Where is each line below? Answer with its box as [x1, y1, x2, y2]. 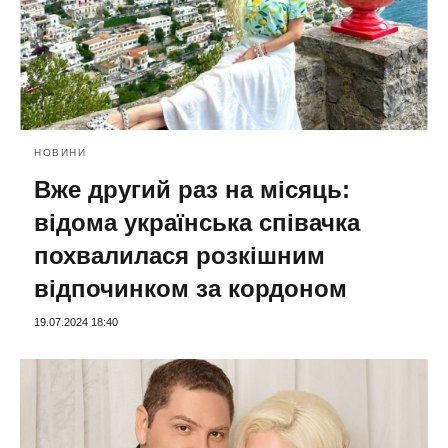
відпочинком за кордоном [34, 275, 347, 303]
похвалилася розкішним [34, 242, 325, 270]
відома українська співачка [34, 209, 360, 237]
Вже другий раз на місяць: [34, 176, 350, 204]
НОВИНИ [34, 147, 86, 159]
